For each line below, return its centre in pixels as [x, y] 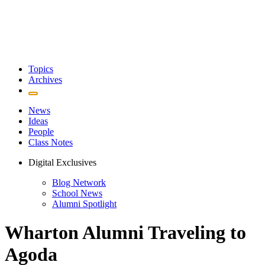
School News [77, 193]
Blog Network [79, 182]
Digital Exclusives [62, 162]
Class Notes [51, 142]
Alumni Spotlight [84, 204]
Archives [45, 80]
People [41, 132]
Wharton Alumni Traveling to [125, 233]
